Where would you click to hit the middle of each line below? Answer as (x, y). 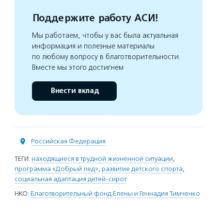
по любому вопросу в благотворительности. (106, 57)
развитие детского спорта (142, 169)
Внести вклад (74, 91)
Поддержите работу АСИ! (95, 18)
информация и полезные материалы (93, 46)
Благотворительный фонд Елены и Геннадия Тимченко (115, 194)
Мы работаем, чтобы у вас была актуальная (105, 35)
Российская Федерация (68, 141)
